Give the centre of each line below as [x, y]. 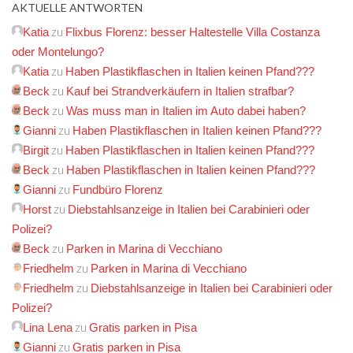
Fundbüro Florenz [118, 189]
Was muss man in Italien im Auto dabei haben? [186, 110]
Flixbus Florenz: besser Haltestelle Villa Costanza [193, 32]
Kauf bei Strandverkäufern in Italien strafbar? [180, 91]
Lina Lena [48, 327]
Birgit [36, 150]
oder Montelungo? [58, 51]
